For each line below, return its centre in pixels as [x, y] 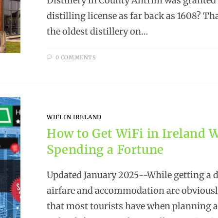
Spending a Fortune [105, 149]
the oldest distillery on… [98, 32]
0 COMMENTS [76, 58]
